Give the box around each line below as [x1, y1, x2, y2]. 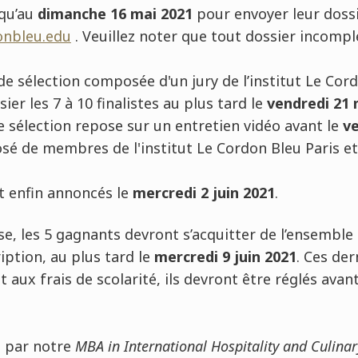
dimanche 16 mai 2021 [37, 4, 193, 24]
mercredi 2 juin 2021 [132, 183, 275, 203]
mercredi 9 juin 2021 [153, 247, 296, 267]
